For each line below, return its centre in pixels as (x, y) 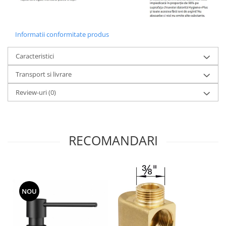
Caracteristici (35, 56)
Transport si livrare (44, 74)
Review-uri (32, 92)
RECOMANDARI (113, 140)
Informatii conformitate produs (62, 34)
